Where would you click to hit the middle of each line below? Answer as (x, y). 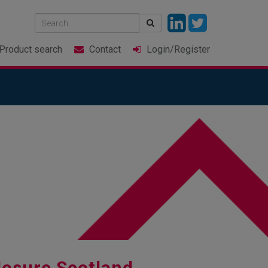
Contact (105, 49)
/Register (190, 49)
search (48, 49)
